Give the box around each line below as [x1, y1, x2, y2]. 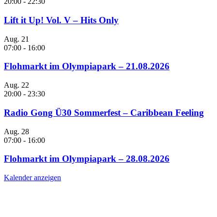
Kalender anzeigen [4, 173, 61, 182]
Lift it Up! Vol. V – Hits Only [4, 15, 119, 25]
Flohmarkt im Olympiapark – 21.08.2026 [4, 61, 170, 72]
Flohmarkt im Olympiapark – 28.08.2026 [4, 154, 170, 164]
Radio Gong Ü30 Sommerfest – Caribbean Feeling [4, 107, 204, 118]
